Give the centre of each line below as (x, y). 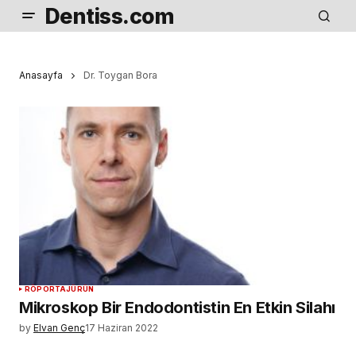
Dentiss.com (110, 16)
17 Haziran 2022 (122, 328)
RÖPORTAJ (48, 289)
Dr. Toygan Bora (120, 75)
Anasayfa (41, 75)
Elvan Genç (59, 328)
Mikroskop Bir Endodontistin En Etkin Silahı (177, 308)
